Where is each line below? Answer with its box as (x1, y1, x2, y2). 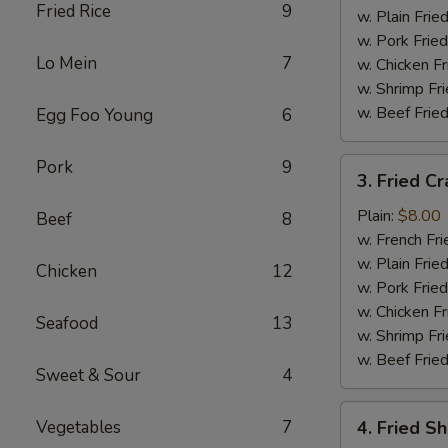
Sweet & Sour (36, 364, 141, 387)
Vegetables (36, 416, 121, 439)
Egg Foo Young (36, 104, 153, 127)
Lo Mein (36, 52, 97, 75)
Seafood (36, 312, 98, 335)
